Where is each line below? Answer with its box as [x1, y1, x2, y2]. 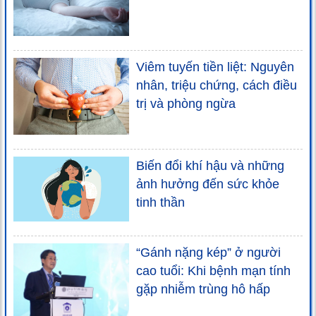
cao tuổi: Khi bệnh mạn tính [136, 264, 291, 279]
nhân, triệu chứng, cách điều [136, 78, 297, 92]
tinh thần [136, 195, 185, 210]
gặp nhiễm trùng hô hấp [136, 282, 270, 297]
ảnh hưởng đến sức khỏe [136, 177, 279, 192]
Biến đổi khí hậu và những [136, 159, 284, 174]
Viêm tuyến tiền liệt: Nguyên [136, 59, 294, 74]
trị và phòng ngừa [136, 96, 236, 111]
